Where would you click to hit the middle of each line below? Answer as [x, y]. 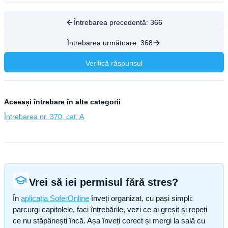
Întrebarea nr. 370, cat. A [44, 117]
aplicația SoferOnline [55, 198]
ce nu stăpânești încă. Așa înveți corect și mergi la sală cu [109, 221]
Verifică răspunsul [114, 63]
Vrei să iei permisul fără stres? [104, 182]
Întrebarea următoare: [104, 43]
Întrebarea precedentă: [112, 22]
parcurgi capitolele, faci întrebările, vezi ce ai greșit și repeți [110, 209]
